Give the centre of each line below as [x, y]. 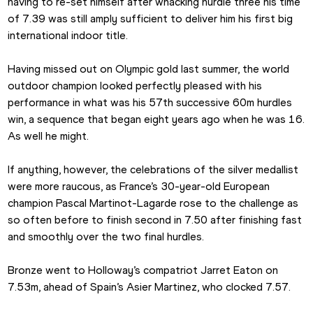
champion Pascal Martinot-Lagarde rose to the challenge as [153, 203]
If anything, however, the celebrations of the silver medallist [153, 170]
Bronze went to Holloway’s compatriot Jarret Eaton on [143, 270]
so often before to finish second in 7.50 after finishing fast [155, 220]
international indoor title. [68, 36]
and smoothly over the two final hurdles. [106, 237]
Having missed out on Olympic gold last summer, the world [149, 69]
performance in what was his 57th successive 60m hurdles [150, 103]
